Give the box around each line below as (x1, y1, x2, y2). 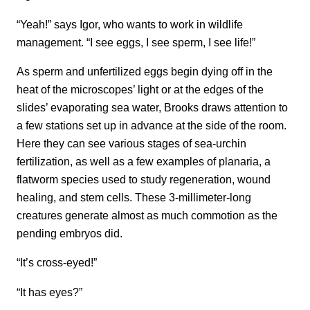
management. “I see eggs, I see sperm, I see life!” (17, 35, 255, 48)
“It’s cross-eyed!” (17, 256, 97, 269)
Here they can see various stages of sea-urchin (17, 136, 246, 149)
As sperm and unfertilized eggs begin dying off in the (17, 64, 273, 77)
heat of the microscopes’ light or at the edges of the (17, 82, 264, 95)
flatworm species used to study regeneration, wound (17, 172, 271, 185)
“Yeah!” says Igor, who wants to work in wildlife (17, 17, 243, 30)
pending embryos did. (17, 226, 122, 239)
